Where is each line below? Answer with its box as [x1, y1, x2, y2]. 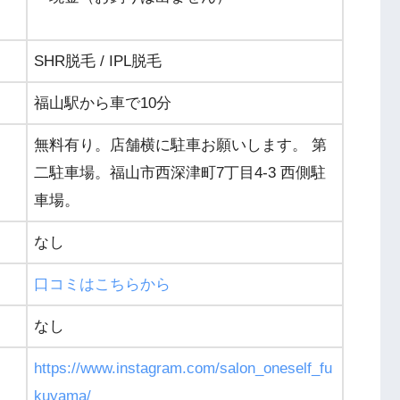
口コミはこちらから [34, 275, 171, 293]
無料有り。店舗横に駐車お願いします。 [34, 136, 312, 154]
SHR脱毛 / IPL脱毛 [34, 52, 162, 70]
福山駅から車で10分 [34, 94, 171, 112]
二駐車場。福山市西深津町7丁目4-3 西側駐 [34, 163, 326, 181]
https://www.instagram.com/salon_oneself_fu [34, 359, 332, 377]
